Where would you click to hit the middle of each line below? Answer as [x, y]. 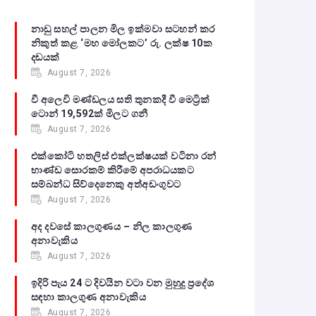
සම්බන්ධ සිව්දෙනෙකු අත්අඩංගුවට [106, 184]
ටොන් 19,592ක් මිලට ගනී [90, 114]
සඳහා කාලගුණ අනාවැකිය [89, 297]
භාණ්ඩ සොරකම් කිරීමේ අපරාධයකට [113, 170]
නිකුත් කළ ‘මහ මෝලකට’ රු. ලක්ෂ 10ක [122, 43]
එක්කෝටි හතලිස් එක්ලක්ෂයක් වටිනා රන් [124, 156]
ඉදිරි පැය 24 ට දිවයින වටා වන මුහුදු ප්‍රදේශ [123, 283]
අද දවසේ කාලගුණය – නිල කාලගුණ [112, 226]
